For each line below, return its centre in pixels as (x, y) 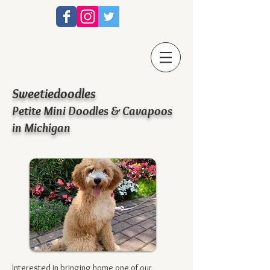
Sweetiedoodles (54, 93)
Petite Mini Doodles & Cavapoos (92, 111)
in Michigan (41, 127)
